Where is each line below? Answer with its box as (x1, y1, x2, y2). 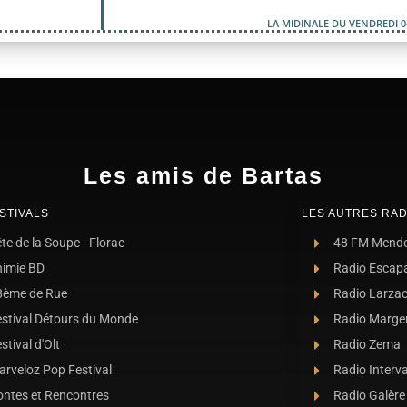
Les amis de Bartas (84, 163, 323, 189)
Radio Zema (333, 337, 401, 352)
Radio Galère (333, 388, 405, 403)
